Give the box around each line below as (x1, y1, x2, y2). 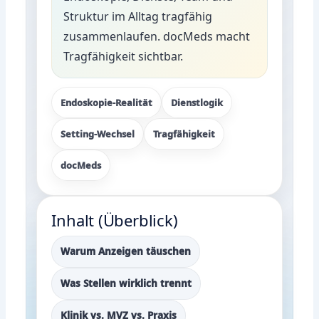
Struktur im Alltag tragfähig (63, 8, 213, 24)
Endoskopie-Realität (61, 95, 153, 109)
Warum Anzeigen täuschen (61, 244, 192, 258)
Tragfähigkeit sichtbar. (63, 48, 184, 64)
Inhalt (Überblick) (51, 209, 178, 231)
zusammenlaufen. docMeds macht (63, 28, 251, 44)
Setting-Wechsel (61, 127, 135, 140)
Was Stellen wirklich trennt (61, 276, 192, 290)
